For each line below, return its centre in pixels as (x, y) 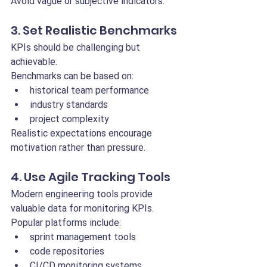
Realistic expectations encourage (83, 133)
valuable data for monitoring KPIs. (82, 208)
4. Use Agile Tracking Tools (91, 177)
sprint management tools (83, 237)
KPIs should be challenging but (77, 47)
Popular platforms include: (66, 223)
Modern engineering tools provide (83, 194)
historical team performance (89, 90)
